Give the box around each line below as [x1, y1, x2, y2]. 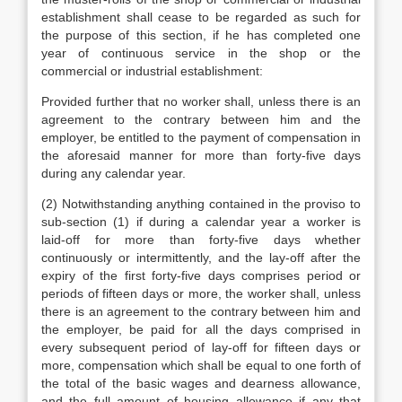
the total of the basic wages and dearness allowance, [41, 376, 361, 390]
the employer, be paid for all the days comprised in [41, 322, 361, 336]
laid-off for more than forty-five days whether [41, 232, 361, 247]
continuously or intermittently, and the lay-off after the [41, 250, 361, 265]
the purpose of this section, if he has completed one [41, 28, 361, 42]
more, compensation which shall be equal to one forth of [41, 358, 361, 372]
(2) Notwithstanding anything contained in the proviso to [41, 197, 361, 211]
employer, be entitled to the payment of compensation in [41, 130, 361, 144]
